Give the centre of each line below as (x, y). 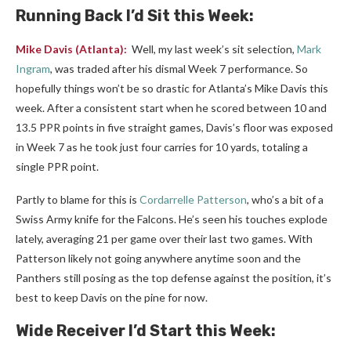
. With (298, 239)
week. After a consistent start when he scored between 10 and (171, 108)
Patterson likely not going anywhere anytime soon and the (158, 258)
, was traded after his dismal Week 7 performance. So (179, 69)
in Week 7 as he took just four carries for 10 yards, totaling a (162, 147)
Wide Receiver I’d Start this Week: (146, 331)
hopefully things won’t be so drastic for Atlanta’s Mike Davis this (172, 88)
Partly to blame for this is (78, 199)
